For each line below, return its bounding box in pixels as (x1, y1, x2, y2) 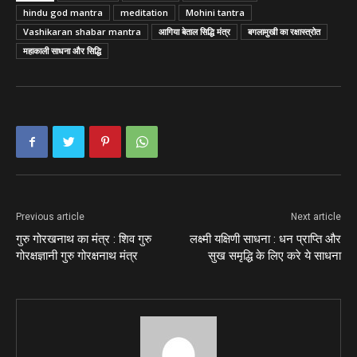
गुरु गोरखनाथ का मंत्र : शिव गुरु (16, 232, 151, 247)
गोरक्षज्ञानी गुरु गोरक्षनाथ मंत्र (16, 249, 138, 264)
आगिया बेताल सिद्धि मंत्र (159, 25, 230, 38)
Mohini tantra (186, 6, 245, 19)
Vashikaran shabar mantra (23, 25, 141, 38)
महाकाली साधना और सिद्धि (23, 45, 101, 57)
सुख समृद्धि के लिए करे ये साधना (208, 249, 341, 264)
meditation (120, 6, 168, 19)
